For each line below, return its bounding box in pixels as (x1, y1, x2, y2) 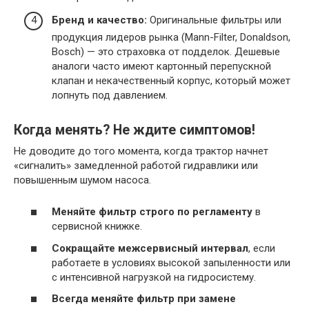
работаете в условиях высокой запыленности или (52, 256, 290, 269)
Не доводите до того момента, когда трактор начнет (14, 144, 268, 157)
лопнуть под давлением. (52, 88, 168, 101)
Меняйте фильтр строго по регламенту (52, 206, 252, 219)
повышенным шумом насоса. (14, 173, 151, 186)
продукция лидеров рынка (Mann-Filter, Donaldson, (52, 30, 290, 43)
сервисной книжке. (52, 220, 142, 233)
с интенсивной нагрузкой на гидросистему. (52, 270, 256, 283)
